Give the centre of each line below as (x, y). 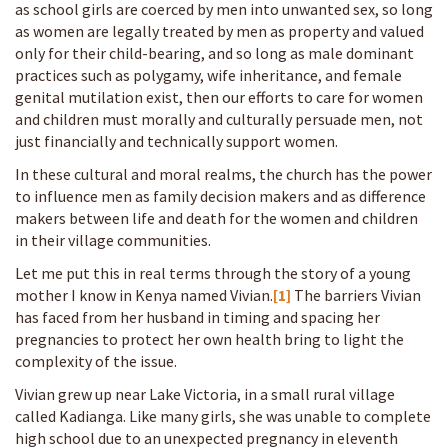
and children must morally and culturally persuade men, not (219, 118)
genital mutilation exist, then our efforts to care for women (219, 96)
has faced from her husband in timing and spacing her (197, 316)
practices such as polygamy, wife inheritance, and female (208, 74)
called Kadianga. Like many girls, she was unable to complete (223, 415)
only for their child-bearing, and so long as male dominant (214, 52)
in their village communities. (113, 239)
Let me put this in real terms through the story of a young (213, 272)
